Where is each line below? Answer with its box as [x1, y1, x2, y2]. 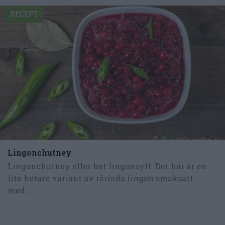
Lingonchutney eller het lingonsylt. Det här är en [8, 161, 206, 172]
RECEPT [10, 9, 39, 19]
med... [8, 185, 31, 196]
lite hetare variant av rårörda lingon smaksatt [8, 173, 193, 184]
